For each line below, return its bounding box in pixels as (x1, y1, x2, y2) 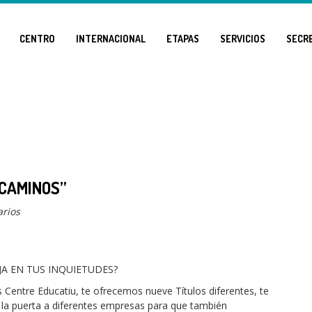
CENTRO (19, 33, 55, 45)
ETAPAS (166, 33, 199, 45)
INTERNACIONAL (76, 33, 146, 45)
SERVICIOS (220, 33, 265, 45)
